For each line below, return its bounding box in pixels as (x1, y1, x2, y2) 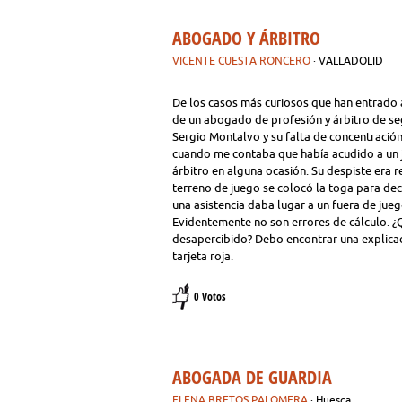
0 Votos (194, 289, 225, 304)
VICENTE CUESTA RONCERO (172, 55, 310, 66)
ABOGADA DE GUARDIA (172, 365, 332, 389)
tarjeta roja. (172, 249, 233, 262)
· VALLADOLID (310, 55, 386, 66)
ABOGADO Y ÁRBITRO (172, 26, 320, 50)
